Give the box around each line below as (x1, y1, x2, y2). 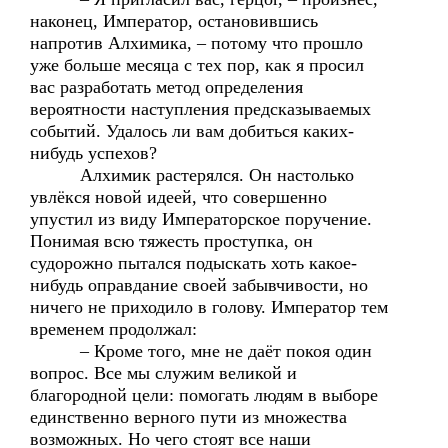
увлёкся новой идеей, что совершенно (30, 187, 327, 207)
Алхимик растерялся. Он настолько (30, 165, 354, 185)
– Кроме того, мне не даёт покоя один (30, 341, 372, 361)
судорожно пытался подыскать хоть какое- (30, 253, 357, 273)
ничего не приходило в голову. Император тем (30, 297, 388, 317)
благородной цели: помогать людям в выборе (30, 385, 378, 405)
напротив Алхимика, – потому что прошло (30, 33, 363, 53)
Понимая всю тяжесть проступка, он (30, 231, 313, 251)
